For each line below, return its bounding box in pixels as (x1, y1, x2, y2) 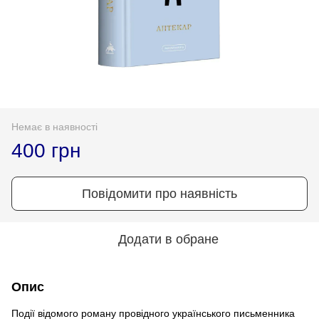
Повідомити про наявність (82, 186, 237, 201)
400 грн (11, 139, 80, 162)
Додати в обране (117, 231, 219, 246)
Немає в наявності (11, 120, 98, 132)
